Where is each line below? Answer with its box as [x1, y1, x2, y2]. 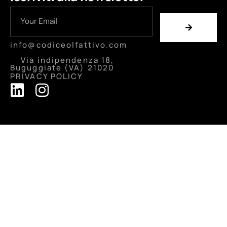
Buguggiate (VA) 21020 [10, 62, 115, 73]
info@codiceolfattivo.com [10, 40, 128, 51]
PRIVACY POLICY [10, 71, 84, 82]
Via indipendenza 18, [21, 55, 115, 66]
